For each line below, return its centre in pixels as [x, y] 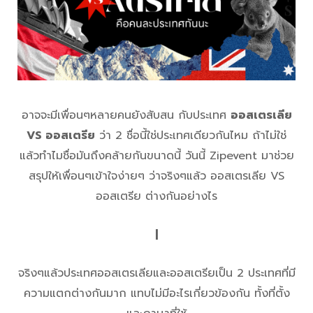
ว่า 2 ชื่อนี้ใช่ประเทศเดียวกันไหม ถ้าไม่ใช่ [191, 136]
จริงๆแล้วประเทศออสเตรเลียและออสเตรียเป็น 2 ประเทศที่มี [156, 274]
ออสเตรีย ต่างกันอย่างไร [156, 197]
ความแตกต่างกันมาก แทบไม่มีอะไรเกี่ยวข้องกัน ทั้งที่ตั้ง [156, 294]
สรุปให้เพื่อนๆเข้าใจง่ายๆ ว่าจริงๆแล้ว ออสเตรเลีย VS [156, 176]
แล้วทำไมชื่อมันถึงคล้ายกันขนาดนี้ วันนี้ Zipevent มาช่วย [156, 156]
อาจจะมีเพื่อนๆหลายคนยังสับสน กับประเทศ [126, 116]
